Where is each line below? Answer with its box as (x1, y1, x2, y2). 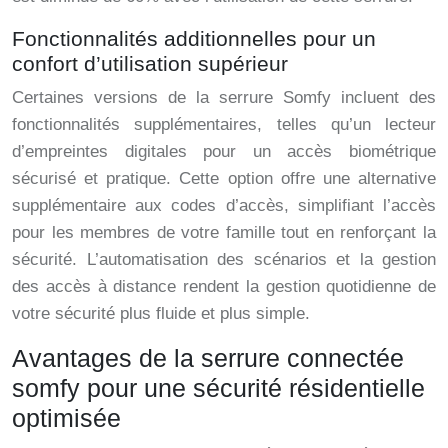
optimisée (12, 404, 121, 433)
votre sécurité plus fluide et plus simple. (12, 304, 310, 324)
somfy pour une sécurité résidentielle (12, 374, 425, 403)
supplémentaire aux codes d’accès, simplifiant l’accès (12, 196, 436, 216)
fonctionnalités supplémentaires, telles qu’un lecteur (12, 115, 436, 135)
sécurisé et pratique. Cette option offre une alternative (12, 169, 436, 189)
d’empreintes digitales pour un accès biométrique (12, 142, 436, 162)
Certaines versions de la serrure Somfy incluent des (12, 88, 436, 108)
